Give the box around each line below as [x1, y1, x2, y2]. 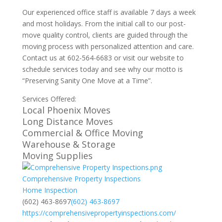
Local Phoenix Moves [22, 104, 111, 116]
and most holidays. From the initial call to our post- [22, 19, 186, 28]
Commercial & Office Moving [22, 127, 143, 139]
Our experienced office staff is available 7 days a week [22, 7, 196, 17]
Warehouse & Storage [22, 138, 115, 150]
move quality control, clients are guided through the [22, 30, 188, 40]
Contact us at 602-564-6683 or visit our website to [22, 53, 184, 62]
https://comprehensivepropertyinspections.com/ [22, 208, 176, 218]
